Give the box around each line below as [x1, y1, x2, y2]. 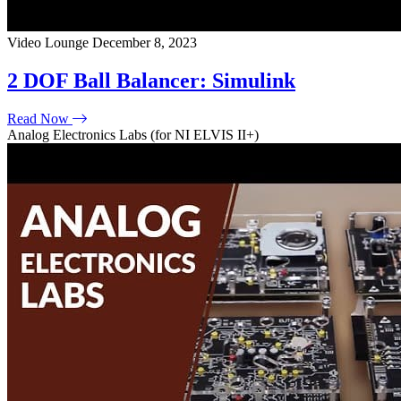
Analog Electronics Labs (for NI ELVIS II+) [7, 126, 259, 142]
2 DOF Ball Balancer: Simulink [7, 68, 295, 92]
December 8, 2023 [92, 34, 197, 50]
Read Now [7, 110, 73, 126]
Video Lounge [7, 34, 92, 50]
